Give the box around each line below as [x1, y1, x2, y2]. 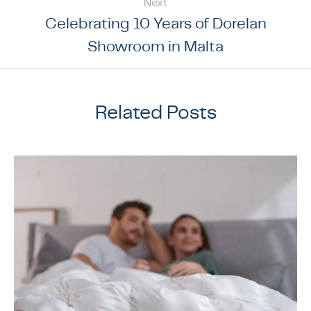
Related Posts [94, 99, 217, 124]
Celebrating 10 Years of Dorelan [44, 12, 267, 33]
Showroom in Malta [87, 35, 224, 56]
